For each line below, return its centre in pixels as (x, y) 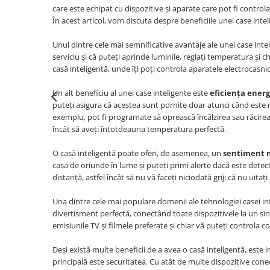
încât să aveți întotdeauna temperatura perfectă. (139, 129)
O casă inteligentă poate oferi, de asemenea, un (138, 153)
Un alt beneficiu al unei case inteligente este (131, 93)
